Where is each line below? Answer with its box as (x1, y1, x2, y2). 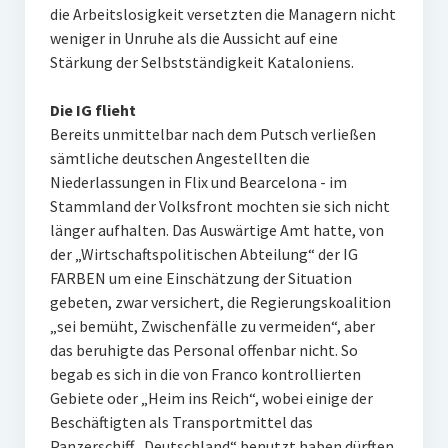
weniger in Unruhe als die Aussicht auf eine (49, 28, 338, 48)
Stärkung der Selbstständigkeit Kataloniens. (49, 52, 354, 72)
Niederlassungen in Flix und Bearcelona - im (49, 172, 347, 192)
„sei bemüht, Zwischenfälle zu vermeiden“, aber (49, 316, 375, 336)
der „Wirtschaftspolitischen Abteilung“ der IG (49, 244, 358, 264)
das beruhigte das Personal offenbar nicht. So (49, 340, 358, 360)
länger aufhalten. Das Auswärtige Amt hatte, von (49, 220, 384, 240)
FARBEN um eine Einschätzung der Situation (49, 268, 352, 288)
